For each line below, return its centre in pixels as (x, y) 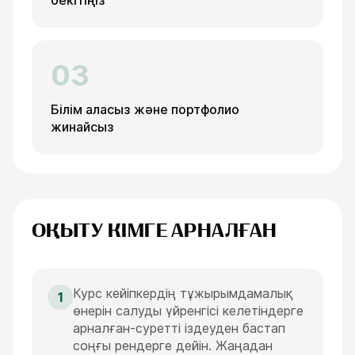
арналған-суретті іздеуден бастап (179, 328)
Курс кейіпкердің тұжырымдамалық (183, 293)
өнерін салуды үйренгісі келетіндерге (188, 311)
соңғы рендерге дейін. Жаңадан (173, 345)
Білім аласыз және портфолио (145, 109)
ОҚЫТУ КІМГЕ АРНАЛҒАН (155, 231)
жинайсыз (82, 127)
